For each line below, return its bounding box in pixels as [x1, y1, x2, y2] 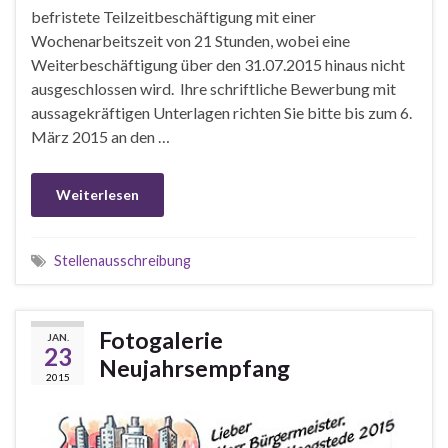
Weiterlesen [56, 186, 139, 204]
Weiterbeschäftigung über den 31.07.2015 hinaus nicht [31, 55, 405, 75]
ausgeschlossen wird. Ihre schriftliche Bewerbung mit [31, 79, 396, 99]
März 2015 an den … [31, 127, 170, 147]
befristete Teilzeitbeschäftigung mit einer [31, 7, 316, 27]
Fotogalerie [99, 326, 223, 355]
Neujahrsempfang [99, 354, 290, 383]
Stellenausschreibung [54, 252, 191, 270]
